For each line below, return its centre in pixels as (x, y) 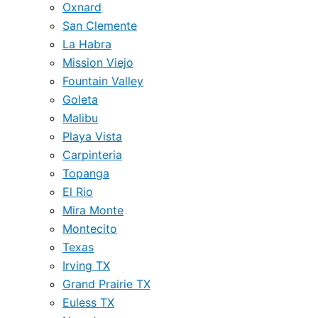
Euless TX (88, 302)
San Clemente (100, 26)
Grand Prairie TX (106, 284)
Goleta (80, 99)
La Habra (87, 44)
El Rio (78, 192)
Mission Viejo (98, 62)
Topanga (86, 173)
